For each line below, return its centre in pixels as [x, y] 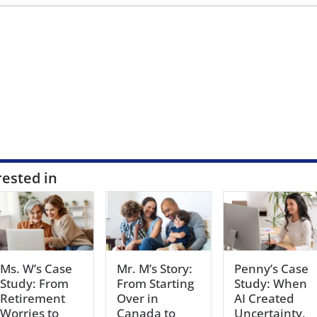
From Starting [156, 283]
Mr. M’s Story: [155, 268]
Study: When [270, 283]
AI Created [264, 298]
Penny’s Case [271, 268]
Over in [138, 298]
